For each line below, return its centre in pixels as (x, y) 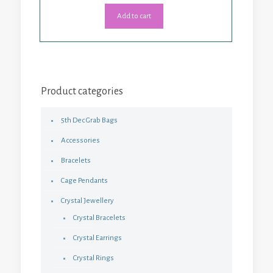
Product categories (82, 92)
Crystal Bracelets (99, 218)
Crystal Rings (94, 258)
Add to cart (134, 16)
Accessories (80, 141)
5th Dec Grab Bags (89, 121)
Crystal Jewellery (87, 201)
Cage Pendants (84, 181)
